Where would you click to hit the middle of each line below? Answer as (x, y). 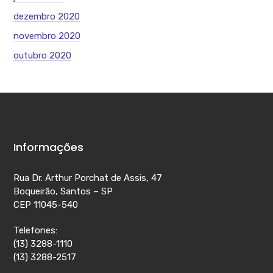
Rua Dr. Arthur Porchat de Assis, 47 (88, 178)
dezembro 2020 (47, 16)
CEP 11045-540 (46, 204)
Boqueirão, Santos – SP (63, 191)
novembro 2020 (47, 36)
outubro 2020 (43, 55)
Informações (49, 147)
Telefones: (36, 230)
